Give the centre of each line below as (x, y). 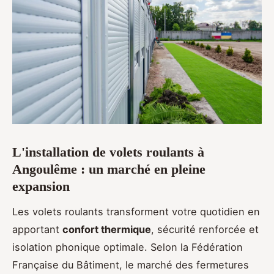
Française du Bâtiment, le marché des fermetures (131, 265)
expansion (41, 186)
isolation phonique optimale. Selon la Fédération (128, 247)
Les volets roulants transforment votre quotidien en (136, 211)
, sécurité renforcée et (205, 229)
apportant (37, 229)
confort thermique (107, 229)
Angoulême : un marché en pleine (109, 169)
